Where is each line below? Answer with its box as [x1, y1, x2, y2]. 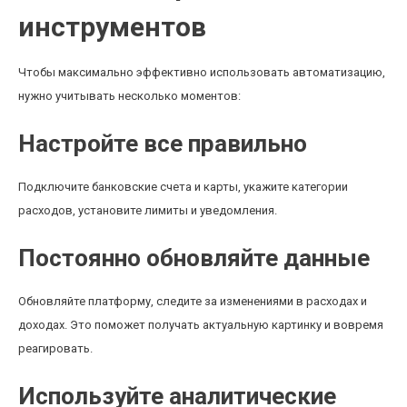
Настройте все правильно [18, 130, 307, 157]
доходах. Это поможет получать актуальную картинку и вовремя [18, 318, 383, 332]
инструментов [18, 11, 206, 43]
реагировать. [18, 342, 93, 355]
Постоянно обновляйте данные [18, 244, 370, 272]
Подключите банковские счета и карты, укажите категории [18, 180, 348, 194]
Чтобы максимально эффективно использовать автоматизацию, [18, 65, 385, 79]
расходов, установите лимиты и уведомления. [18, 203, 277, 217]
